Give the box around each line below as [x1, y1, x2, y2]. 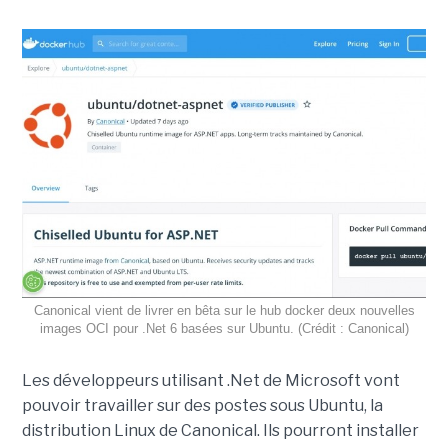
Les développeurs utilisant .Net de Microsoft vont [21, 371, 400, 391]
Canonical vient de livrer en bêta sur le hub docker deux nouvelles [33, 303, 415, 319]
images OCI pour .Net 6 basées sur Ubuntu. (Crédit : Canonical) [39, 321, 409, 337]
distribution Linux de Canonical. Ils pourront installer [21, 421, 419, 441]
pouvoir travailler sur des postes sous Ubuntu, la [21, 396, 383, 416]
